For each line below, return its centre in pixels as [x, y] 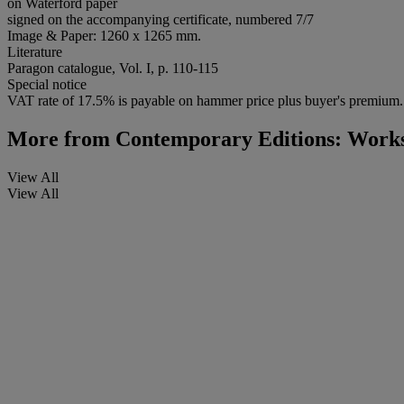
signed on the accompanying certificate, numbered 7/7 [161, 19]
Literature [35, 51]
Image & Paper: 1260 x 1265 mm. [104, 35]
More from [59, 138]
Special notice [47, 84]
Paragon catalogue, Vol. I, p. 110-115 [113, 68]
